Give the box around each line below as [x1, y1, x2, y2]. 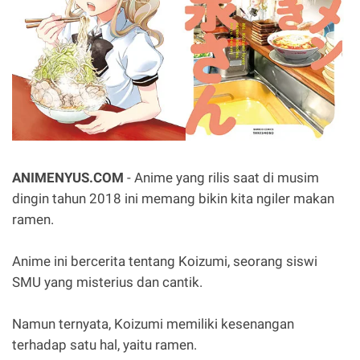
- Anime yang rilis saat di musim [124, 170, 319, 186]
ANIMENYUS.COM [12, 170, 124, 186]
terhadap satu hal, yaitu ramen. [12, 337, 197, 353]
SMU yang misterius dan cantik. [12, 274, 202, 290]
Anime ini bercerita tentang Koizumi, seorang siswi [12, 253, 317, 269]
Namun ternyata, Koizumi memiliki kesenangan [12, 316, 294, 332]
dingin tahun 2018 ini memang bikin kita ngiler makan [12, 190, 334, 207]
